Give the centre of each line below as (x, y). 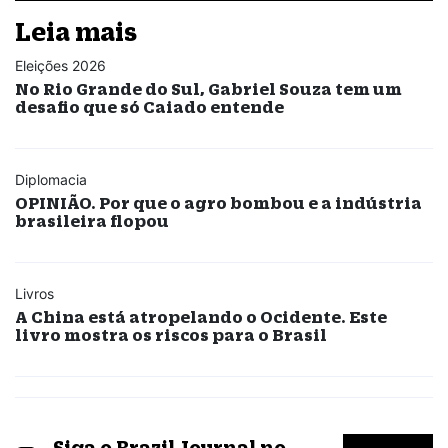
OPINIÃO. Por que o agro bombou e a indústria (218, 202)
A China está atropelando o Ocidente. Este (201, 316)
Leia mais (76, 31)
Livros (34, 293)
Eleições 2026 (60, 65)
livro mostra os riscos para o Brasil (171, 334)
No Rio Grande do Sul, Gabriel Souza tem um (208, 88)
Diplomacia (51, 179)
